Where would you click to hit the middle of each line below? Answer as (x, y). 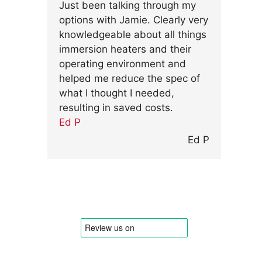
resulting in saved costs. (116, 108)
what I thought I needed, (117, 93)
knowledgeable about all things (133, 35)
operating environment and (123, 64)
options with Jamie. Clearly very (134, 20)
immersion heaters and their (125, 49)
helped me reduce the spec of (130, 78)
